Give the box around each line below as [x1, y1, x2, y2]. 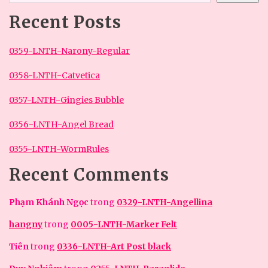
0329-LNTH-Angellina [117, 197, 212, 208]
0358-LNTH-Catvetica [9, 70, 100, 81]
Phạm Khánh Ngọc [9, 197, 89, 208]
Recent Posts [9, 12, 121, 32]
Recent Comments [9, 165, 169, 185]
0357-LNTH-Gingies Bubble [9, 95, 124, 105]
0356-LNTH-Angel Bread [9, 119, 114, 130]
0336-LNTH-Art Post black [57, 241, 171, 252]
